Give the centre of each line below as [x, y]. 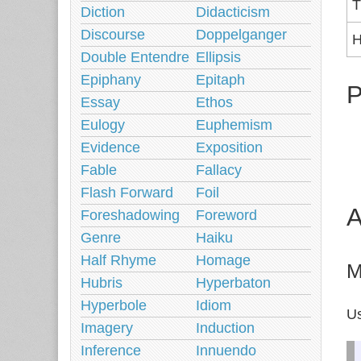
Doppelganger [241, 35]
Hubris [102, 283]
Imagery [107, 328]
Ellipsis [218, 57]
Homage [223, 260]
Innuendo [226, 351]
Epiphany [111, 80]
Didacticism [233, 12]
